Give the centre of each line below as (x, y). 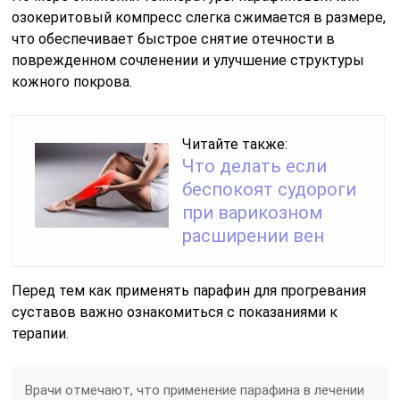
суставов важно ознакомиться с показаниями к (175, 312)
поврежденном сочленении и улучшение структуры (188, 60)
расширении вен (254, 235)
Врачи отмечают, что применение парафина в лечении (195, 390)
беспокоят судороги (270, 189)
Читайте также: (235, 144)
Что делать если (255, 166)
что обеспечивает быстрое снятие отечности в (174, 38)
